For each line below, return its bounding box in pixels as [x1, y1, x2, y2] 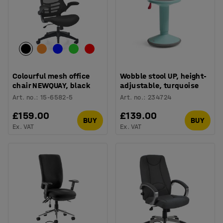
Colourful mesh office [12, 71, 90, 81]
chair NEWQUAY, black [12, 80, 90, 90]
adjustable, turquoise [120, 80, 199, 90]
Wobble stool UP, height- [120, 71, 207, 81]
